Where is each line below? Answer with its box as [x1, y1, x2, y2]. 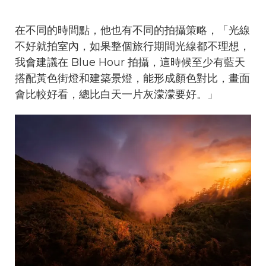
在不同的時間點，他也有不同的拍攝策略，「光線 [15, 24, 250, 37]
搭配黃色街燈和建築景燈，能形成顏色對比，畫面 [15, 72, 250, 85]
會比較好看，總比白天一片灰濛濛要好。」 [15, 88, 218, 102]
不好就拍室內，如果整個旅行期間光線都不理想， [15, 40, 250, 53]
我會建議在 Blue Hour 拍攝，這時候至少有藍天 [15, 56, 245, 69]
